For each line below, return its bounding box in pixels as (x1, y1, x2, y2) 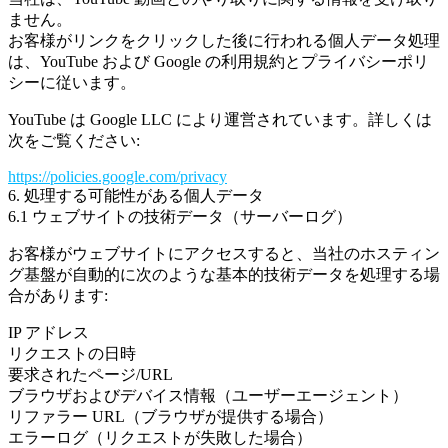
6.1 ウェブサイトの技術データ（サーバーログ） (8, 208, 352, 225)
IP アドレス (8, 324, 89, 341)
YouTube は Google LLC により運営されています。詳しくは (8, 111, 432, 128)
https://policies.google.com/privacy (8, 168, 227, 185)
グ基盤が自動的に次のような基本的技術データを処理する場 (8, 266, 440, 283)
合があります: (8, 287, 108, 304)
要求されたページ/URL (8, 366, 173, 383)
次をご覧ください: (8, 132, 140, 149)
